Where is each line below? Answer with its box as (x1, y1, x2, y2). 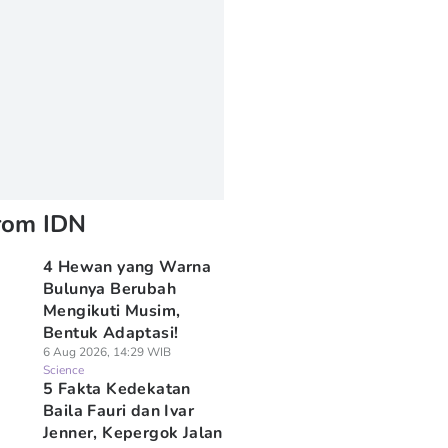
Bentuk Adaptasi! (42, 322, 179, 344)
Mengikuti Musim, (42, 300, 181, 322)
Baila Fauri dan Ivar (42, 400, 194, 422)
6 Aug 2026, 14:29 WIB (42, 344, 171, 360)
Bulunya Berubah (42, 278, 176, 300)
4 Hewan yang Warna (42, 256, 212, 278)
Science (42, 362, 84, 378)
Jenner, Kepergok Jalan (42, 422, 223, 444)
